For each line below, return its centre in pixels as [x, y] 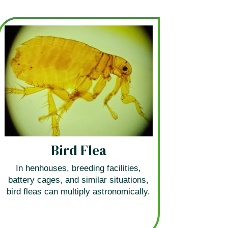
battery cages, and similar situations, [79, 180]
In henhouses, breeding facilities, [79, 168]
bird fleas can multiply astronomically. [79, 191]
